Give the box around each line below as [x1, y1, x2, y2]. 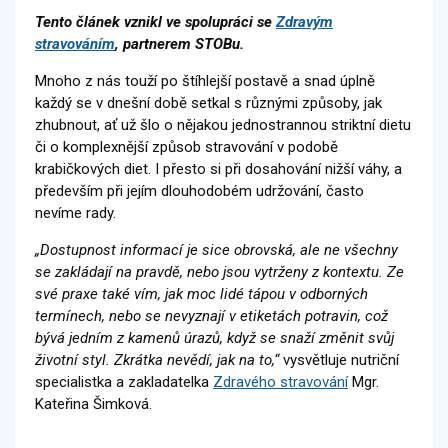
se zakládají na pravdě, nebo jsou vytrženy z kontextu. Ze [35, 262, 404, 281]
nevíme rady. [35, 203, 120, 222]
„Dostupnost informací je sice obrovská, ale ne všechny [35, 240, 398, 259]
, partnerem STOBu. [115, 34, 244, 53]
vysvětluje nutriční [279, 350, 399, 369]
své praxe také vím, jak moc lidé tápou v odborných [35, 284, 368, 303]
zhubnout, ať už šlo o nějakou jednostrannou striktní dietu [35, 115, 411, 134]
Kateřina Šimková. [35, 394, 152, 413]
